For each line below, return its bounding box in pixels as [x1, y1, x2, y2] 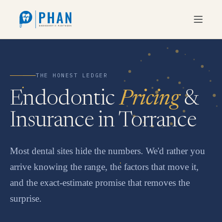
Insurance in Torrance [10, 111, 197, 132]
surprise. [10, 193, 42, 204]
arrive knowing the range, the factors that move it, [10, 162, 199, 172]
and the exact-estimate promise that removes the [10, 177, 190, 188]
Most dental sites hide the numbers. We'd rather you [10, 146, 205, 156]
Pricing [119, 89, 179, 111]
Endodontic [10, 89, 119, 111]
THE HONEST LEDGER [36, 72, 108, 79]
